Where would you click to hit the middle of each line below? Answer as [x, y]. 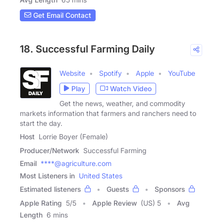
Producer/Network [50, 150]
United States [101, 175]
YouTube [182, 73]
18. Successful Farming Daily [87, 49]
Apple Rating [41, 203]
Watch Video [131, 89]
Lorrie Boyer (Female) [73, 136]
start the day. [41, 123]
